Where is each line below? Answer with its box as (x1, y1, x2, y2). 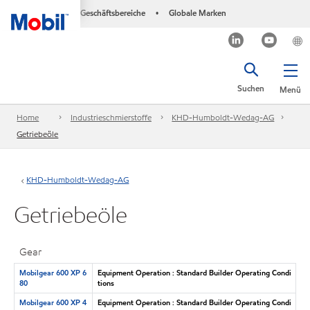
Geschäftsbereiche (80, 7, 145, 19)
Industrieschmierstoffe (70, 111, 152, 124)
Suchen (237, 82, 264, 94)
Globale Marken (168, 7, 226, 19)
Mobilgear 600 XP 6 (19, 266, 86, 278)
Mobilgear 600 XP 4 (19, 296, 86, 308)
